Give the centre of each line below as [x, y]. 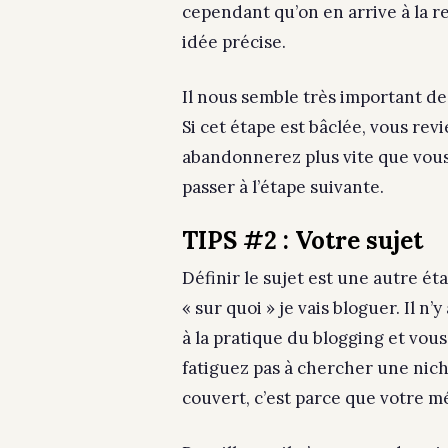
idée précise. [236, 41]
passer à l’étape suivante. [283, 186]
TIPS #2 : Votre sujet [302, 240]
